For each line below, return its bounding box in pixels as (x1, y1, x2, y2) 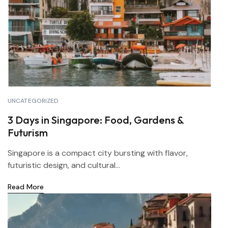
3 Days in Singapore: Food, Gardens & (8, 113, 184, 126)
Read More (8, 182, 44, 191)
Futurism (8, 126, 48, 139)
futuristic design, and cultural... (8, 160, 120, 170)
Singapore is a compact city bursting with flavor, (8, 148, 188, 158)
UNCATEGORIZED (8, 97, 59, 105)
